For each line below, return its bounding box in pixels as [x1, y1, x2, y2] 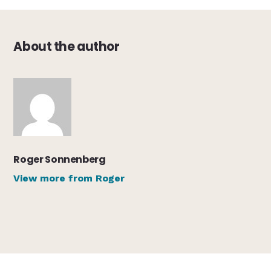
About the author [13, 38, 120, 55]
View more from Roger [13, 172, 125, 184]
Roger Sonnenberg [13, 152, 106, 166]
